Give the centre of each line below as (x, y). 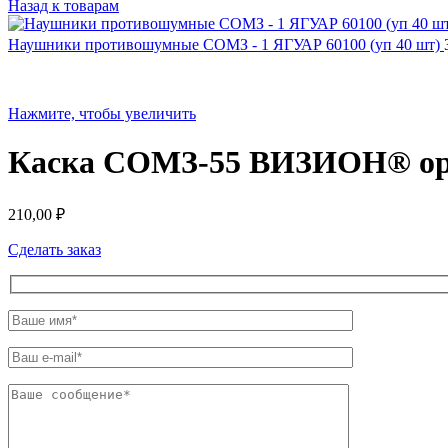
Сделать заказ (54, 249)
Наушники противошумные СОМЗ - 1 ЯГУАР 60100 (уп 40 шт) (226, 44)
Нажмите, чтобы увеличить (102, 113)
